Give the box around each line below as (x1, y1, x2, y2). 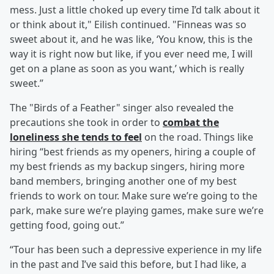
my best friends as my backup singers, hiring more (10, 160, 245, 174)
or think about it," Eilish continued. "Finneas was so (10, 18, 246, 32)
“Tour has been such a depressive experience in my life (10, 243, 262, 257)
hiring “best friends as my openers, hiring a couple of (10, 145, 256, 159)
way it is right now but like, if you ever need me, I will (10, 47, 253, 61)
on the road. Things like (142, 130, 253, 144)
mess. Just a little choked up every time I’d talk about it (10, 3, 260, 17)
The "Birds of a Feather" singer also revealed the (10, 101, 234, 115)
